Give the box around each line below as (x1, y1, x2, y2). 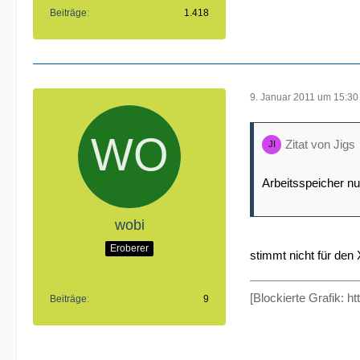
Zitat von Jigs (285, 137, 355, 152)
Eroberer (110, 242, 149, 254)
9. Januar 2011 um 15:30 (250, 91, 358, 103)
